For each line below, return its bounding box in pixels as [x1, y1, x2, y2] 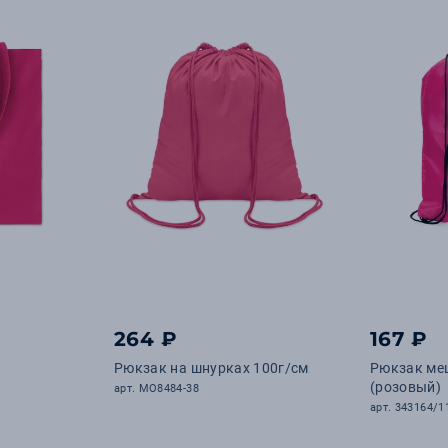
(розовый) [370, 379, 442, 395]
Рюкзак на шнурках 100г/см [114, 360, 309, 376]
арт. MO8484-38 [114, 382, 199, 395]
